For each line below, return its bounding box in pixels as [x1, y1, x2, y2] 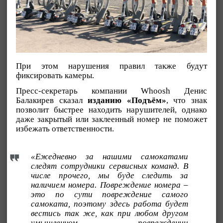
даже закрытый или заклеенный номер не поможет [16, 114, 207, 124]
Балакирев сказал [16, 95, 88, 105]
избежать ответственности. [16, 123, 114, 133]
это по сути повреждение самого [31, 189, 189, 199]
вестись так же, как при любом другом [31, 208, 189, 218]
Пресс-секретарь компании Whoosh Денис [16, 86, 207, 96]
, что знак [166, 95, 208, 105]
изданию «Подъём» [88, 95, 166, 105]
